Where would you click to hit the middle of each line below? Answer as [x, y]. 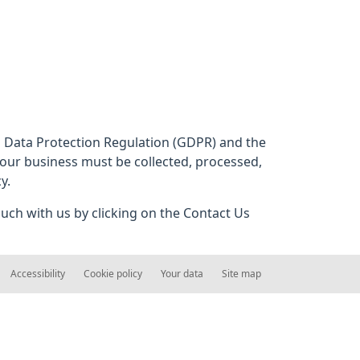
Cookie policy [113, 274]
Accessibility [38, 274]
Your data [182, 274]
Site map [241, 274]
